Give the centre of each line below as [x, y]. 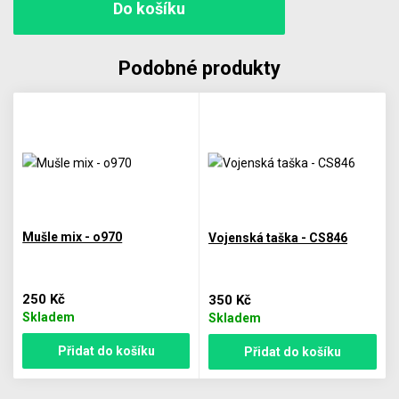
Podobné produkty [199, 68]
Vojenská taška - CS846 [278, 237]
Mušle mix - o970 [73, 236]
